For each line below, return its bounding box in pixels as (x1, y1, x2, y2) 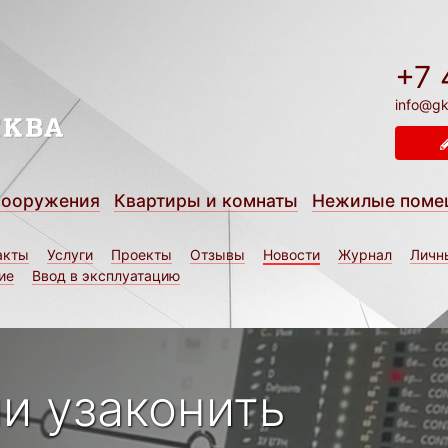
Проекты (111, 245, 172, 263)
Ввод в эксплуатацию (32, 266, 180, 284)
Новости (263, 245, 320, 263)
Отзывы (190, 245, 245, 263)
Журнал (338, 245, 392, 263)
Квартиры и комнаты (114, 190, 298, 211)
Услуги (47, 245, 93, 263)
